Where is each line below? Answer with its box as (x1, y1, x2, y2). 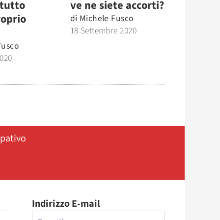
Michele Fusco (79, 12, 134, 25)
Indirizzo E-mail (31, 196, 100, 211)
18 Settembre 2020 (70, 24, 137, 37)
